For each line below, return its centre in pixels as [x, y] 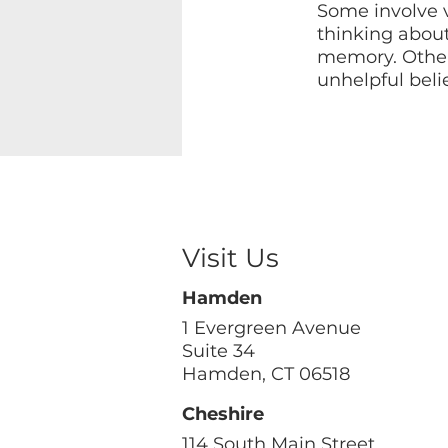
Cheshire [223, 413]
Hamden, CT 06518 [266, 373]
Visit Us [230, 257]
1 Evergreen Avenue [271, 327]
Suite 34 [218, 350]
